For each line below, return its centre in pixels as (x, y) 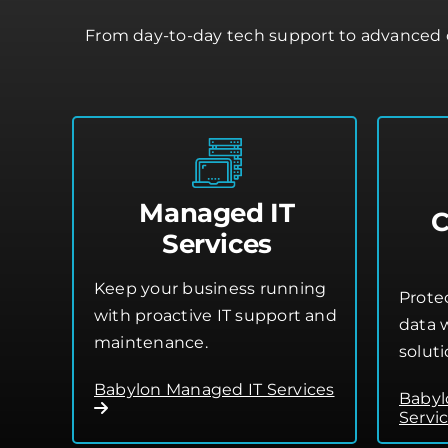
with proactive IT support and (215, 315)
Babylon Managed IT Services (214, 389)
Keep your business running (210, 288)
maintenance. (151, 342)
